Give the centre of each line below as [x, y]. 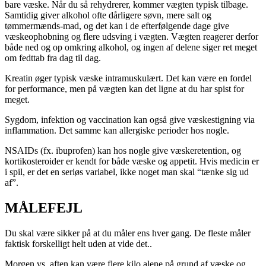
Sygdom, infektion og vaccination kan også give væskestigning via [130, 120]
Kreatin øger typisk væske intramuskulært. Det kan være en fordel [128, 78]
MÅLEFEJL [44, 208]
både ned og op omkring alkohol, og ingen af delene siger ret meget [131, 47]
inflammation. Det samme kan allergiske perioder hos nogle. [117, 131]
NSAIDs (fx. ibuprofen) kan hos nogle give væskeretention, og [123, 151]
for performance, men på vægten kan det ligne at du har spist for [124, 89]
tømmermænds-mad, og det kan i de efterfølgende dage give [117, 26]
